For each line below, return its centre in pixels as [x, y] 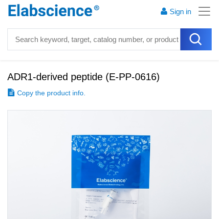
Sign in [180, 11]
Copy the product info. [51, 93]
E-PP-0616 [133, 77]
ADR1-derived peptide [55, 77]
